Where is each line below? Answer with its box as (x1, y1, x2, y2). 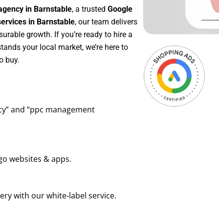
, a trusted (72, 4, 108, 14)
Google (108, 4, 132, 14)
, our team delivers (75, 17, 137, 27)
